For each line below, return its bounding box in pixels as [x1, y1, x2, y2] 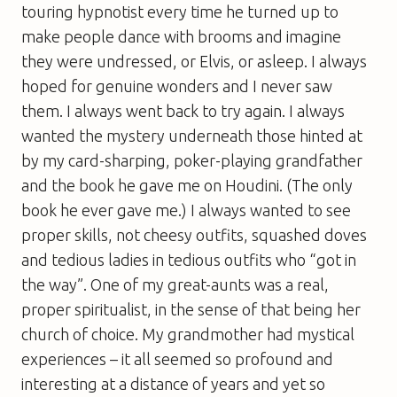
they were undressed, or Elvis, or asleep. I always [21, 51, 367, 70]
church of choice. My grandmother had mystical [21, 324, 354, 343]
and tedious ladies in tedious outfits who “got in [21, 250, 356, 269]
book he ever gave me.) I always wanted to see [21, 200, 351, 219]
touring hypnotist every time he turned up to [21, 2, 339, 20]
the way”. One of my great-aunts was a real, [21, 275, 329, 293]
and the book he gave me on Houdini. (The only [21, 175, 353, 194]
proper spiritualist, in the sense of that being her [21, 300, 361, 318]
